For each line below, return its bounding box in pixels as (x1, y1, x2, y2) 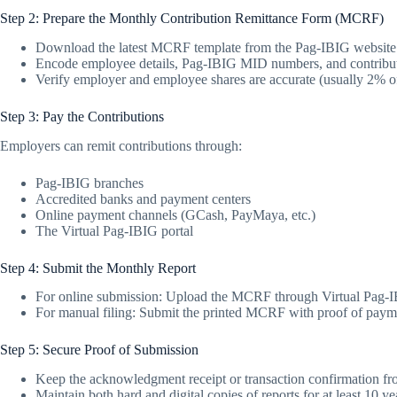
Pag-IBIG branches (35, 175, 144, 191)
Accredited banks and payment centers (35, 191, 251, 206)
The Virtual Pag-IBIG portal (35, 222, 193, 238)
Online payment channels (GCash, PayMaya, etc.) (35, 206, 315, 222)
